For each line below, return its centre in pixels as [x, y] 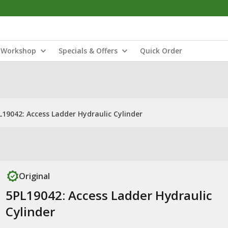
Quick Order [161, 51]
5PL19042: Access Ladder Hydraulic [109, 195]
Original [34, 176]
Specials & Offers [88, 51]
